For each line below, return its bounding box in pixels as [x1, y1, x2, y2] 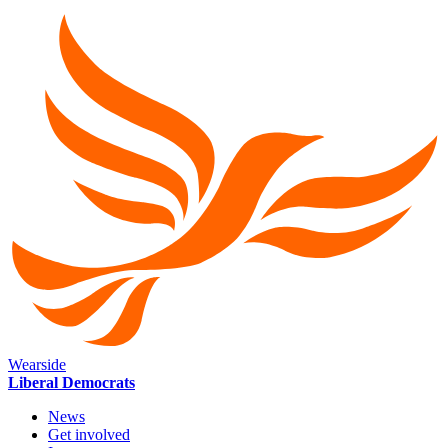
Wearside [8, 355, 66, 373]
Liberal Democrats [8, 373, 135, 391]
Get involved [48, 425, 130, 443]
